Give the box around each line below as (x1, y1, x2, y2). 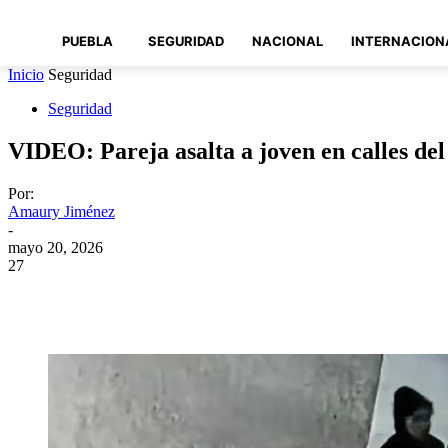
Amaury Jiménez (8, 203, 115, 221)
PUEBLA (62, 33, 113, 49)
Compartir (84, 288, 141, 304)
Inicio (8, 66, 44, 84)
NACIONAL (252, 33, 323, 49)
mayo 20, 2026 (8, 239, 103, 257)
